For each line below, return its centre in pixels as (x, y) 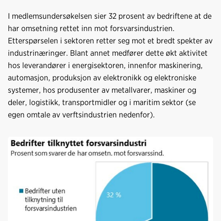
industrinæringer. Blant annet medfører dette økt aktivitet (108, 53)
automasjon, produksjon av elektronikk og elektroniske (102, 77)
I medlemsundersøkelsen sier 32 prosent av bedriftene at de (110, 16)
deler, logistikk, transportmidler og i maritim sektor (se (102, 102)
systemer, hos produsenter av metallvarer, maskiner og (102, 90)
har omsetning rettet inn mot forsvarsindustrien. (91, 28)
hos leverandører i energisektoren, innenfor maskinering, (105, 65)
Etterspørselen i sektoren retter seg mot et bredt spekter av (110, 40)
